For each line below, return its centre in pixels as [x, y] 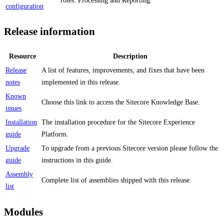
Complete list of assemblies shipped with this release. [116, 180]
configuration [24, 6]
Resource [22, 56]
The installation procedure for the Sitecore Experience [118, 122]
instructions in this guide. [77, 160]
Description [130, 56]
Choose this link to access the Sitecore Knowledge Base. [121, 102]
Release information [49, 31]
